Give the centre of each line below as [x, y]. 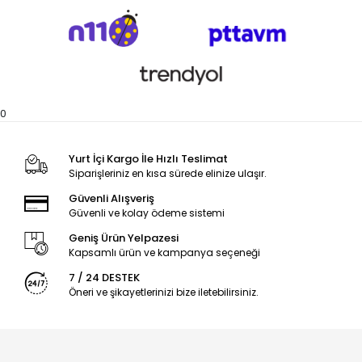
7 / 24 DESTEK [104, 278]
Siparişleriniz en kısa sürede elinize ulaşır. [167, 174]
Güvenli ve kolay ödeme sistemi [146, 213]
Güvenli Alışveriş [111, 199]
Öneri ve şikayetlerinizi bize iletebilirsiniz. [163, 293]
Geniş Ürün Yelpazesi [123, 238]
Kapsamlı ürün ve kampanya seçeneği [164, 253]
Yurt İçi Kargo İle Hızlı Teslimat [148, 159]
